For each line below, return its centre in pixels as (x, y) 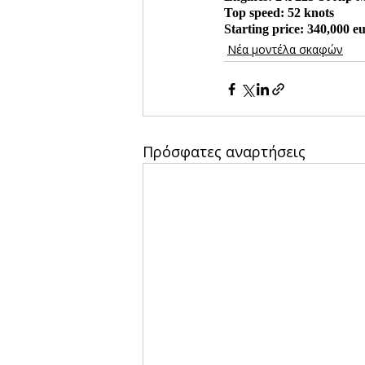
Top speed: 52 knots (279, 13)
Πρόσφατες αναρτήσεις (224, 152)
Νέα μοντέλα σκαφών (285, 50)
